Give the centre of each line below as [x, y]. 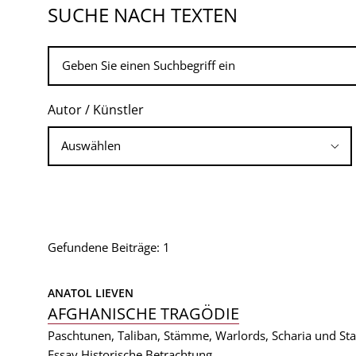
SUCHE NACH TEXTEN [143, 15]
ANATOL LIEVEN [91, 293]
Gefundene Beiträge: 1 [109, 247]
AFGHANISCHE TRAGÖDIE [143, 313]
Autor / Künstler [96, 110]
